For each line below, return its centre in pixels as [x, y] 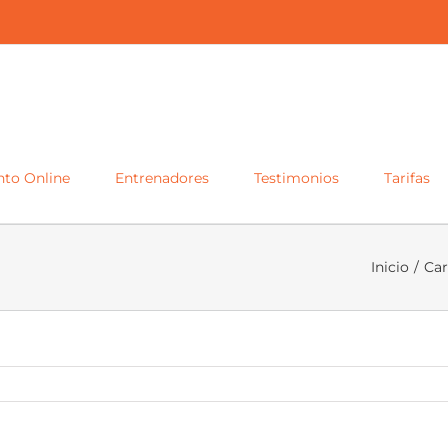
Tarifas [407, 177]
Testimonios [296, 177]
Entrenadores [162, 177]
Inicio [390, 267]
